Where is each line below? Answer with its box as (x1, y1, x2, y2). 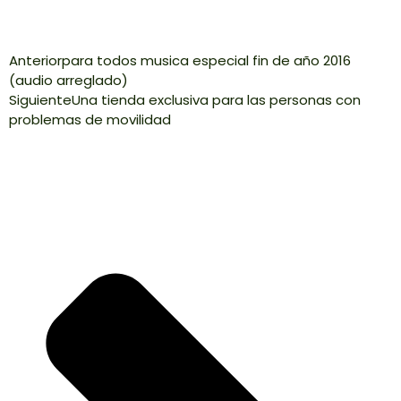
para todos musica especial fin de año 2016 (62, 51, 351, 71)
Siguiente (9, 90, 72, 110)
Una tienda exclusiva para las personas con (72, 90, 361, 110)
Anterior (9, 51, 62, 71)
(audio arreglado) (9, 71, 128, 90)
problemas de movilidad (9, 110, 171, 130)
